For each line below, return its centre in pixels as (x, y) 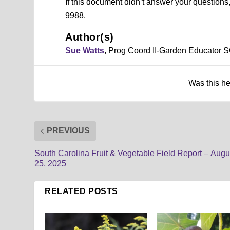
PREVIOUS (69, 131)
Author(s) (90, 37)
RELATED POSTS (81, 191)
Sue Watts (85, 51)
